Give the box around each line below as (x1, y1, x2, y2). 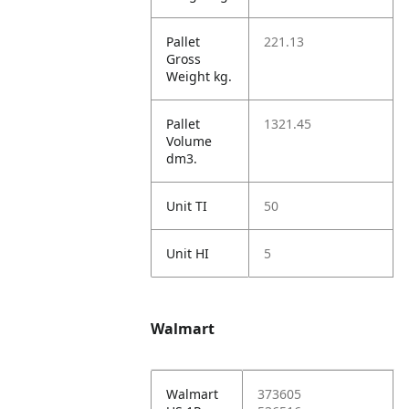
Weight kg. (166, 68, 233, 85)
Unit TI (166, 197, 208, 215)
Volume (166, 132, 213, 150)
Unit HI (166, 245, 210, 262)
